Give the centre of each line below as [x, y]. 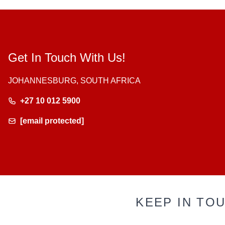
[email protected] [52, 121]
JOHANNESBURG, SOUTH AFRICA [74, 81]
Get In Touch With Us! [67, 58]
